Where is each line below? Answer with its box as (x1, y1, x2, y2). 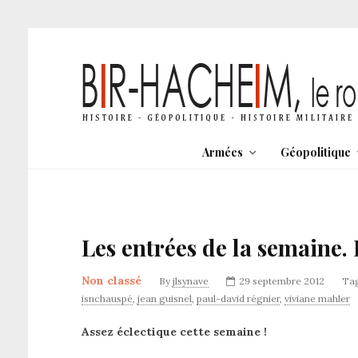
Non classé (82, 273, 141, 288)
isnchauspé (82, 292, 133, 304)
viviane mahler (284, 292, 350, 304)
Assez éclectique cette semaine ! (82, 324, 267, 339)
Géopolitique (280, 145, 351, 160)
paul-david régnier (197, 292, 280, 304)
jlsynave (173, 275, 209, 287)
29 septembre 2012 (239, 275, 324, 287)
